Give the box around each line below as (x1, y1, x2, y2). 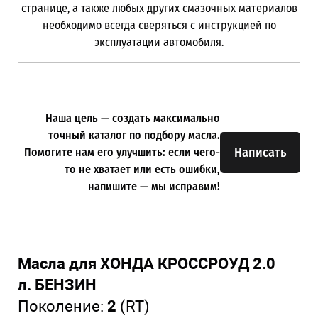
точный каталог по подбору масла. (48, 128, 220, 143)
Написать (234, 145, 286, 161)
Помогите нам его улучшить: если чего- (24, 146, 220, 160)
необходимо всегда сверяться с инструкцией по (42, 18, 276, 32)
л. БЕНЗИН (18, 275, 97, 294)
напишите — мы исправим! (88, 180, 220, 194)
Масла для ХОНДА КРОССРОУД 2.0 (18, 254, 275, 273)
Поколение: (18, 297, 104, 315)
